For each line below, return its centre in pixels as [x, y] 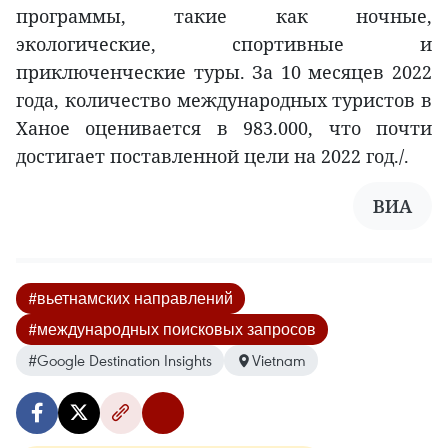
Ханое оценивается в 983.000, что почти [224, 128]
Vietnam [279, 360]
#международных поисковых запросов [172, 329]
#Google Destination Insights [120, 360]
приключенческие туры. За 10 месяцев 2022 [224, 72]
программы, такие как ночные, [224, 16]
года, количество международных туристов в [224, 100]
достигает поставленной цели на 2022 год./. [212, 156]
